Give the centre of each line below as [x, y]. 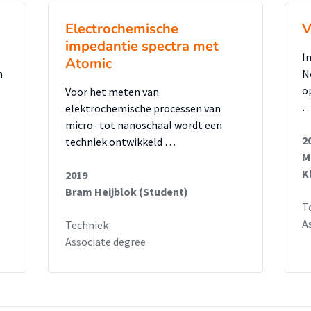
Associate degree [106, 242]
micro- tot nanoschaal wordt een [144, 125]
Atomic [89, 64]
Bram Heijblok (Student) [127, 192]
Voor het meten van [112, 92]
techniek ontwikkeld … [120, 142]
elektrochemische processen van [143, 108]
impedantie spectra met [142, 46]
